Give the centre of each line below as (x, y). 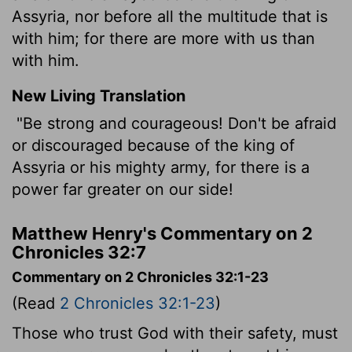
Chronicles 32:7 (79, 252)
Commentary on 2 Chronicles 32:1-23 (140, 277)
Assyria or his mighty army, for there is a (161, 167)
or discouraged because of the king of (153, 145)
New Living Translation (99, 95)
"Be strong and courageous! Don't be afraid (174, 123)
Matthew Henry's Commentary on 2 (162, 233)
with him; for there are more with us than (163, 38)
